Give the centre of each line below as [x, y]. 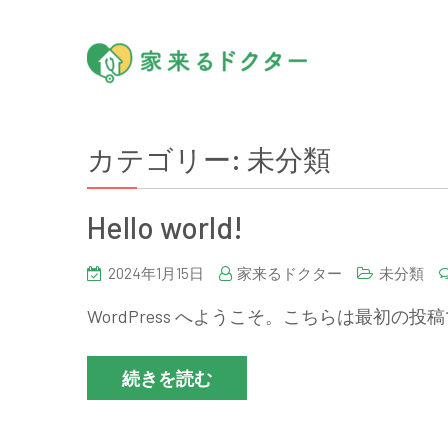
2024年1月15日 [156, 273]
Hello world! [165, 227]
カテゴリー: [167, 159]
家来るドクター [289, 273]
